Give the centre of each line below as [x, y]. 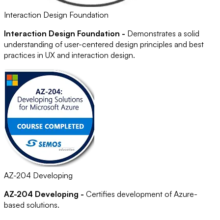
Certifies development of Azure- [141, 194]
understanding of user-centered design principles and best [104, 44]
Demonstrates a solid [162, 34]
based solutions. [32, 205]
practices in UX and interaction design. [69, 55]
